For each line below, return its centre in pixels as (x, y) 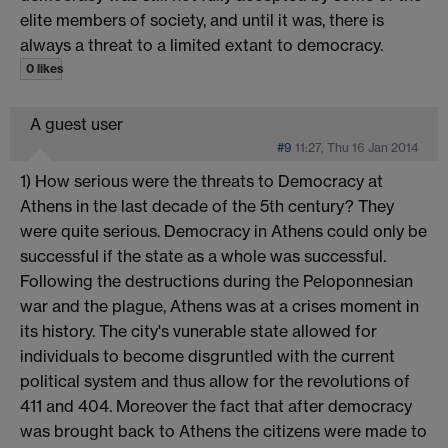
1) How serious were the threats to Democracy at (201, 180)
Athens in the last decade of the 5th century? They (207, 205)
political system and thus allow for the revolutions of (215, 380)
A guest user (76, 123)
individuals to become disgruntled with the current (207, 355)
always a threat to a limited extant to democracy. (201, 44)
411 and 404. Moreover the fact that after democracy (216, 405)
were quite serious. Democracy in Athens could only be (223, 230)
